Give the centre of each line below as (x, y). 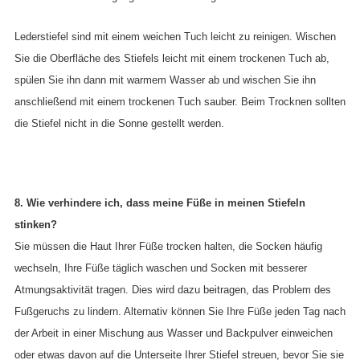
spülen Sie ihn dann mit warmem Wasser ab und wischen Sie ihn (165, 80)
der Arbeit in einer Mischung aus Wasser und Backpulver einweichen (174, 333)
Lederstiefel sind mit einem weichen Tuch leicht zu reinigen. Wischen (175, 36)
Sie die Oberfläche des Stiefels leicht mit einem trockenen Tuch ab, (172, 58)
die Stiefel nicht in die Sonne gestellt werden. (119, 123)
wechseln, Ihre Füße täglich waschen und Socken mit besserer (161, 268)
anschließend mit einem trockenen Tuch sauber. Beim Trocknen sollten (180, 101)
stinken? (36, 225)
